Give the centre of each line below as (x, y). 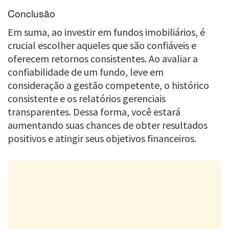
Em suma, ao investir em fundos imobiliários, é (106, 32)
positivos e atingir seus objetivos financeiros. (102, 138)
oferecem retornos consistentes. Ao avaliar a (103, 58)
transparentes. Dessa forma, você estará (94, 111)
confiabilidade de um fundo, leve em (86, 72)
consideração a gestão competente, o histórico (108, 85)
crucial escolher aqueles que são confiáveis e (102, 45)
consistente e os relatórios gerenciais (87, 98)
